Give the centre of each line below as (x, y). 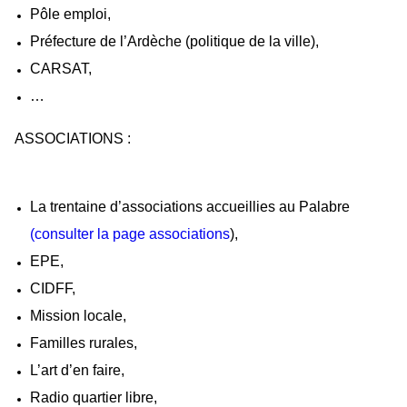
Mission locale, (79, 315)
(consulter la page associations (130, 233)
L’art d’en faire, (78, 370)
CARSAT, (61, 69)
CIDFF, (53, 288)
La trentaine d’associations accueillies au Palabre (190, 206)
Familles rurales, (84, 342)
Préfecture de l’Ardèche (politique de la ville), (175, 42)
